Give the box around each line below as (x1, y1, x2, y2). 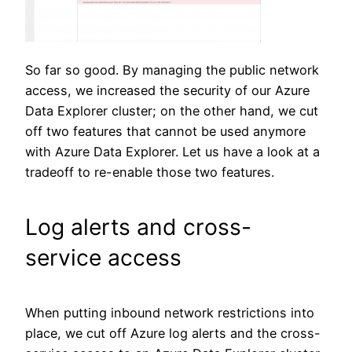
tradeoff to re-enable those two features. (25, 164, 274, 181)
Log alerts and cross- (25, 213, 251, 240)
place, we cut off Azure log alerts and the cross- (25, 325, 321, 342)
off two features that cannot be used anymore (25, 123, 306, 140)
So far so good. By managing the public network (25, 62, 319, 79)
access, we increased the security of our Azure (25, 82, 310, 99)
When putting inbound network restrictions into (25, 305, 314, 321)
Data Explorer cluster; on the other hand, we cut (25, 103, 318, 119)
